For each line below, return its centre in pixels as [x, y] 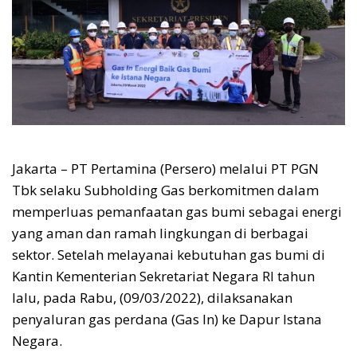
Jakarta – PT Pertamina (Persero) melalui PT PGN [165, 169]
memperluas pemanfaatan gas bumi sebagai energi [177, 212]
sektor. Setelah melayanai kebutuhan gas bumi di [169, 255]
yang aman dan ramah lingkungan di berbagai [160, 233]
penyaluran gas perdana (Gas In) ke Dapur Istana [167, 320]
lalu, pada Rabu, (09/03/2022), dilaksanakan [152, 298]
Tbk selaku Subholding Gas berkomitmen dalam [165, 190]
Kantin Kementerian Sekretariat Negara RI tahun [163, 277]
